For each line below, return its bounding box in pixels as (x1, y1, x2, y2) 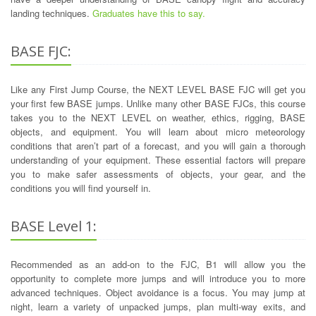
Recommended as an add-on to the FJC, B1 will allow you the (11, 257, 305, 272)
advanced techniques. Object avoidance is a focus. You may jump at (11, 286, 305, 300)
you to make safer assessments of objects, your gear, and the (11, 167, 305, 181)
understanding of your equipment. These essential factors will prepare (11, 153, 305, 167)
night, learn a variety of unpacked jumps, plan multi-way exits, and (11, 300, 305, 314)
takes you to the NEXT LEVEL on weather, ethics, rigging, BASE (11, 111, 305, 125)
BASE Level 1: (11, 217, 97, 236)
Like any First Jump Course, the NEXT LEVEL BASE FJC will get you (11, 83, 305, 97)
